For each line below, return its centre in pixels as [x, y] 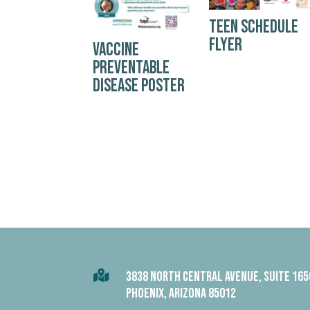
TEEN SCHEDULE [253, 28]
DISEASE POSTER [139, 86]
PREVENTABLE [131, 68]
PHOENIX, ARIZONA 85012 [181, 294]
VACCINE [116, 50]
